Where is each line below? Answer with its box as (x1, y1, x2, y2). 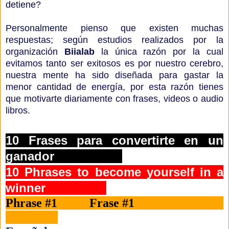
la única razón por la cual (94, 47, 224, 57)
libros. (6, 105, 30, 116)
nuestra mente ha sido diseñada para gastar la (6, 70, 223, 81)
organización (6, 47, 64, 57)
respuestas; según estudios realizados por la (6, 35, 223, 45)
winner (6, 181, 106, 195)
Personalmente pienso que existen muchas (6, 23, 223, 34)
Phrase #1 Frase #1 (6, 196, 223, 210)
